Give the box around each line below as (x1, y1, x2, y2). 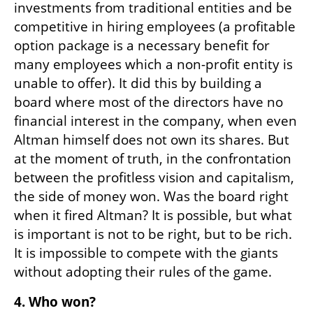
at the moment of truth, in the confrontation (14, 149, 291, 168)
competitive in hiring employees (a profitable (14, 17, 296, 36)
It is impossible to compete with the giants (14, 243, 278, 262)
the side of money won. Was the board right (14, 187, 289, 205)
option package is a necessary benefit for (14, 36, 270, 54)
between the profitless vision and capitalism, (14, 168, 294, 187)
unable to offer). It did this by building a (14, 73, 262, 92)
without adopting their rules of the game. (14, 262, 272, 281)
